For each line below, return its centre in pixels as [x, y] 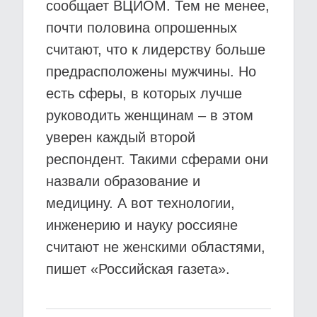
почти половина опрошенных [142, 28]
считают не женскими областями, [156, 247]
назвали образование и [123, 181]
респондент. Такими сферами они [157, 159]
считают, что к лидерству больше [156, 50]
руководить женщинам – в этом [150, 115]
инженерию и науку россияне [142, 225]
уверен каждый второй [121, 137]
